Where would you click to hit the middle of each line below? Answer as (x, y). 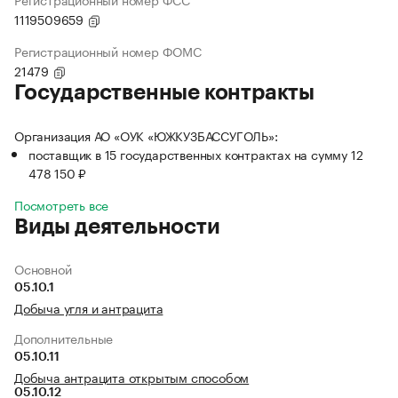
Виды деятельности (117, 227)
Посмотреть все (62, 205)
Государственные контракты (164, 93)
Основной (43, 269)
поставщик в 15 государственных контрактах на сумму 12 (196, 154)
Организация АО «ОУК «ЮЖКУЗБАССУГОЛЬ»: (146, 135)
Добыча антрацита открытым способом (132, 377)
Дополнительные (64, 338)
